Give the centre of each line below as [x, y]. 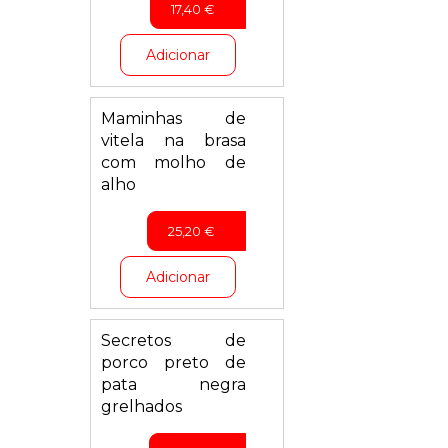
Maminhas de [173, 118]
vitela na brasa [173, 140]
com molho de [173, 162]
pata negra [173, 384]
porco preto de [173, 362]
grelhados [141, 406]
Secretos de [173, 340]
